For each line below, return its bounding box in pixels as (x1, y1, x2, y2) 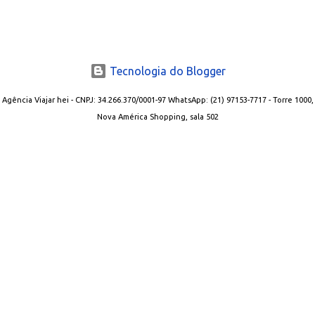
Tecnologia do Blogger (106, 65, 226, 78)
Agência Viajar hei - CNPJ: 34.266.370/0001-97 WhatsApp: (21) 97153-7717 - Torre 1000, (1, 96, 314, 105)
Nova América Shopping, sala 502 (96, 112, 219, 122)
